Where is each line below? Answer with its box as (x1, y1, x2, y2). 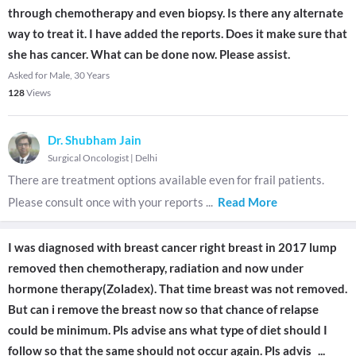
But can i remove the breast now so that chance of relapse (8, 302, 319, 316)
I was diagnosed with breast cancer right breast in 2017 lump (8, 240, 336, 254)
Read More (218, 195, 277, 209)
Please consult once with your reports (8, 195, 206, 209)
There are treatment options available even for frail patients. (8, 172, 324, 187)
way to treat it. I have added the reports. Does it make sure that (8, 26, 347, 41)
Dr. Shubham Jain (48, 133, 141, 147)
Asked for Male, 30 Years (8, 69, 110, 81)
